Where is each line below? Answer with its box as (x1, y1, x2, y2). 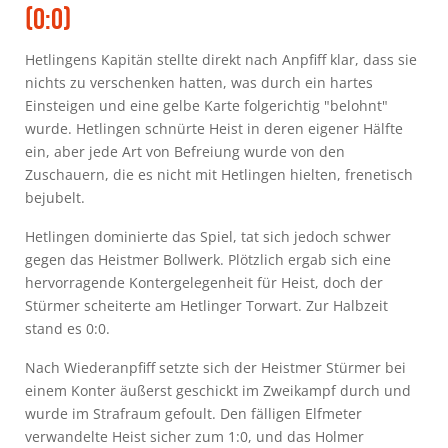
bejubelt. (25, 187, 89, 207)
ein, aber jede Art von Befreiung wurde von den (25, 141, 345, 161)
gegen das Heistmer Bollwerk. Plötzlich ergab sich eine (25, 249, 391, 269)
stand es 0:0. (25, 318, 114, 338)
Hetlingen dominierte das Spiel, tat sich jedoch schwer (25, 226, 391, 246)
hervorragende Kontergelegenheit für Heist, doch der (25, 272, 383, 292)
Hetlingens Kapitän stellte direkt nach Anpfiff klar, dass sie (25, 49, 417, 69)
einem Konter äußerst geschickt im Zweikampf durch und (25, 380, 411, 400)
